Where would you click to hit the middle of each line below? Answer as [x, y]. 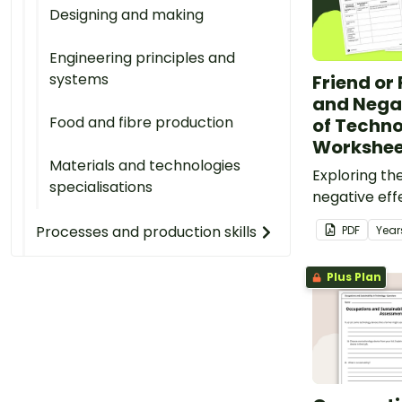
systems [79, 79]
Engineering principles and [142, 58]
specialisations [101, 187]
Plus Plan [353, 277]
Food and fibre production [141, 122]
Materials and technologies [145, 166]
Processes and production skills [146, 232]
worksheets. [355, 262]
